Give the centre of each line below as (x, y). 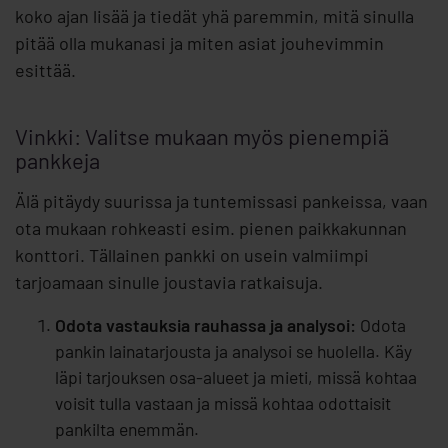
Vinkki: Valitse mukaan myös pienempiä (202, 136)
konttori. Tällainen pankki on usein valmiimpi (192, 255)
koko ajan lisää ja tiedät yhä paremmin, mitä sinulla (214, 16)
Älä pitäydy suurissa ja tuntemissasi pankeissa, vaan (221, 201)
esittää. (45, 70)
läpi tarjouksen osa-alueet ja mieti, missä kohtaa (236, 377)
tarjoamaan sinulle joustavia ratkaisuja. (169, 282)
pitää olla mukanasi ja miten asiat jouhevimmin (199, 43)
